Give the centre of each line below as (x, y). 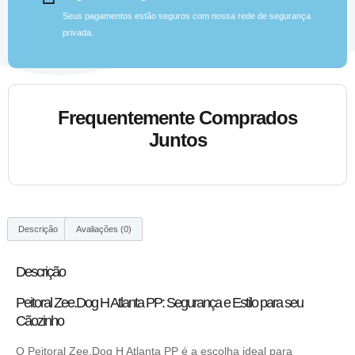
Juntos (177, 139)
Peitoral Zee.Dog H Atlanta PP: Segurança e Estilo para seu (159, 303)
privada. (78, 32)
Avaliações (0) (103, 229)
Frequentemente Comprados (177, 117)
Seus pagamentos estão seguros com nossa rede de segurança (187, 15)
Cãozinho (40, 321)
